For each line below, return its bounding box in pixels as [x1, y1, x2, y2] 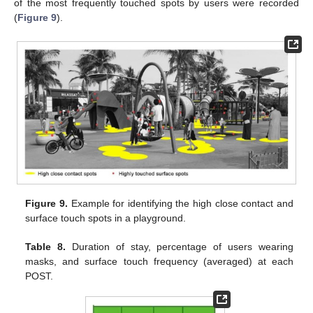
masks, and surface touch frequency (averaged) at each [25, 256, 293, 268]
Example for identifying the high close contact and [67, 198, 293, 210]
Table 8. [25, 241, 66, 253]
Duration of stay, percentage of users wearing [66, 241, 293, 253]
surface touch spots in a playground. [25, 212, 187, 224]
